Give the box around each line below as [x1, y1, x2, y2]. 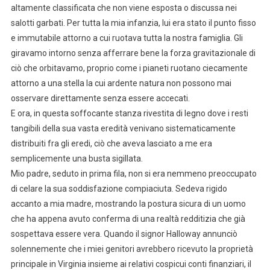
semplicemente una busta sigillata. [10, 153, 143, 163]
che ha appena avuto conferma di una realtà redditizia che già [10, 213, 245, 224]
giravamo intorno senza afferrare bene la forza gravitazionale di [10, 48, 256, 58]
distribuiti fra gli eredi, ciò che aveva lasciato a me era [10, 138, 212, 148]
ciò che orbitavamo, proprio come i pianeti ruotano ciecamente [10, 63, 248, 73]
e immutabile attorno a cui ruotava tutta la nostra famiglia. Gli [10, 33, 243, 43]
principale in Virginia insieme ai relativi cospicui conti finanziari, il [10, 259, 251, 269]
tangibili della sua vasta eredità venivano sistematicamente [10, 123, 236, 133]
